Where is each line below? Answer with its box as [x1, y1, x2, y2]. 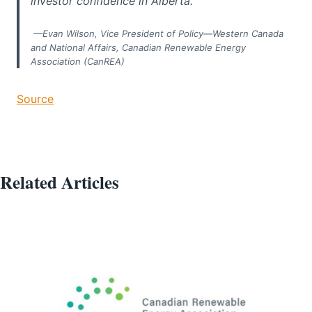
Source [17, 91, 54, 106]
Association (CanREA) [31, 55, 127, 67]
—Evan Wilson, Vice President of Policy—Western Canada [31, 27, 283, 39]
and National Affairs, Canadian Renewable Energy [31, 41, 246, 53]
